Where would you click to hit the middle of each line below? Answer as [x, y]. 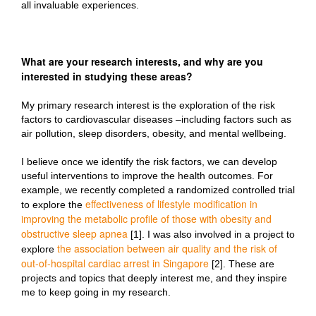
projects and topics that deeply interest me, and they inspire [154, 278]
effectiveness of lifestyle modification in [171, 204]
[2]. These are [242, 264]
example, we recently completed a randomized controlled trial [158, 190]
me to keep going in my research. [96, 292]
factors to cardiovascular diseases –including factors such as [156, 119]
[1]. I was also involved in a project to [211, 234]
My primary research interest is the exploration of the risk [148, 105]
